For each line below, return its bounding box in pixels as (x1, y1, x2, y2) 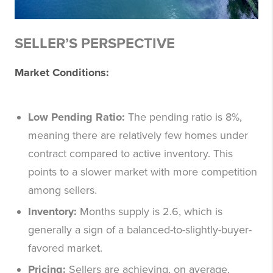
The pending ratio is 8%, (128, 110, 242, 124)
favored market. (28, 241, 102, 255)
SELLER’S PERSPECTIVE (15, 35, 175, 53)
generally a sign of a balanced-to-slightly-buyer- (28, 223, 252, 237)
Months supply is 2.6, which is (80, 205, 222, 219)
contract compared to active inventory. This (28, 147, 233, 161)
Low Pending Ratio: (28, 110, 125, 124)
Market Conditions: (15, 66, 109, 80)
